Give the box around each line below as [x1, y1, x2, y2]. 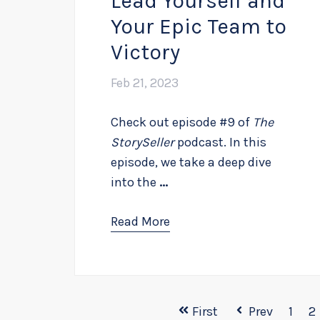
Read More [111, 214, 170, 230]
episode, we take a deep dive [111, 154, 271, 171]
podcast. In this [177, 134, 266, 151]
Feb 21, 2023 [111, 75, 179, 91]
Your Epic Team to [111, 14, 286, 40]
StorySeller [111, 134, 177, 151]
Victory [111, 39, 180, 66]
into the [111, 174, 159, 191]
